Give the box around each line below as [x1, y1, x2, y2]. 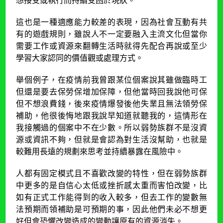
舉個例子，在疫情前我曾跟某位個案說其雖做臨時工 [16, 74, 207, 85]
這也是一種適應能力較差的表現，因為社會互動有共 [16, 16, 207, 27]
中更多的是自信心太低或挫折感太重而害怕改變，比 [16, 179, 207, 191]
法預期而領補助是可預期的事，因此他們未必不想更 [16, 203, 207, 215]
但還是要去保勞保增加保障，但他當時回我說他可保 [16, 86, 207, 97]
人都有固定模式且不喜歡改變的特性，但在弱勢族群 [16, 167, 207, 179]
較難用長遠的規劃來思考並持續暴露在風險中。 [16, 145, 184, 157]
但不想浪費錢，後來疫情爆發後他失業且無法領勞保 [16, 98, 207, 109]
